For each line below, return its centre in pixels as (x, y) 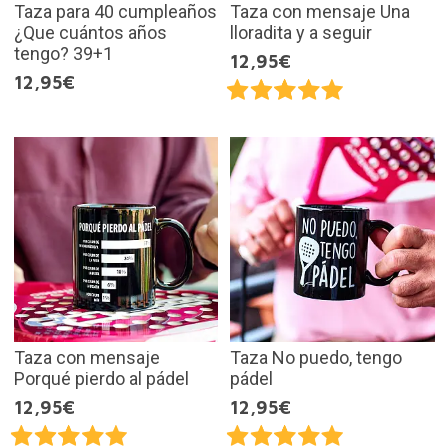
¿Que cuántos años (90, 33)
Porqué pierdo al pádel (101, 378)
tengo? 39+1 (63, 54)
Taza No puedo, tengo (316, 357)
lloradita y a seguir (301, 33)
